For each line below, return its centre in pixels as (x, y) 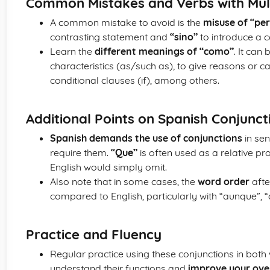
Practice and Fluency (94, 234)
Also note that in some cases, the (124, 181)
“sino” (184, 37)
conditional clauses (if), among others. (135, 80)
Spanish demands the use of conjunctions (146, 138)
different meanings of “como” (164, 51)
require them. (80, 152)
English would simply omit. (108, 167)
